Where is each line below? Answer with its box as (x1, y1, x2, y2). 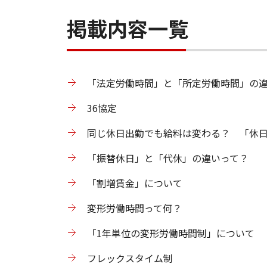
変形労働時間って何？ (87, 201, 182, 215)
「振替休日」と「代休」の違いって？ (87, 151, 249, 165)
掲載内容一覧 (67, 14, 188, 43)
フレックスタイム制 (87, 251, 173, 265)
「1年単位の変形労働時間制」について (87, 226, 254, 240)
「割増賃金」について (87, 176, 182, 190)
